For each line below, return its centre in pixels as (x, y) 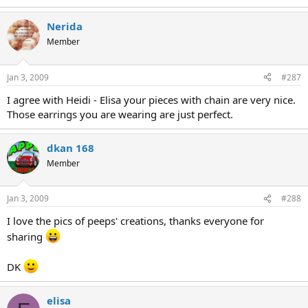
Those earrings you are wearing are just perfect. (120, 114)
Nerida (65, 26)
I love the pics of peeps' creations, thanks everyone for (135, 221)
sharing (26, 236)
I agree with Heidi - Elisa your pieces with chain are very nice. (151, 99)
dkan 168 (70, 147)
